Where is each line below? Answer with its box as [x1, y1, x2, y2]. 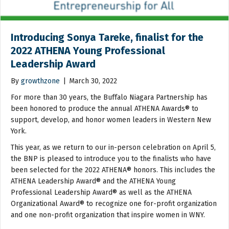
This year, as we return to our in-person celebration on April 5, [11, 143, 216, 152]
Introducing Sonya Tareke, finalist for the [11, 31, 203, 43]
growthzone [21, 76, 60, 85]
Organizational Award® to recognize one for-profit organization [11, 199, 217, 208]
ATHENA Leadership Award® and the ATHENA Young [11, 176, 176, 186]
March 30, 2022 [69, 76, 117, 85]
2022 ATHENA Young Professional [11, 44, 165, 57]
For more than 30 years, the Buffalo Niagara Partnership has [11, 93, 208, 102]
